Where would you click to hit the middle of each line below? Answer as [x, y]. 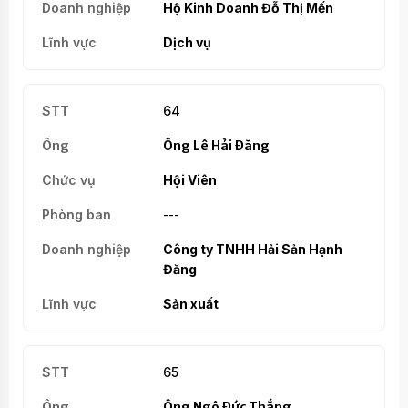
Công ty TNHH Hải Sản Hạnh [252, 249]
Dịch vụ [187, 42]
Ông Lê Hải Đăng [216, 145]
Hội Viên [189, 179]
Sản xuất [190, 303]
